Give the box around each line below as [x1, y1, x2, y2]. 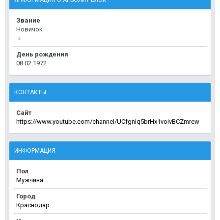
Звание [16, 17, 40, 25]
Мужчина [16, 176, 43, 184]
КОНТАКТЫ [14, 89, 46, 96]
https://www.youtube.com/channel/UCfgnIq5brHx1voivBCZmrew [16, 118, 199, 126]
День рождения [16, 51, 68, 58]
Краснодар [16, 201, 50, 209]
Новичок [16, 26, 43, 33]
